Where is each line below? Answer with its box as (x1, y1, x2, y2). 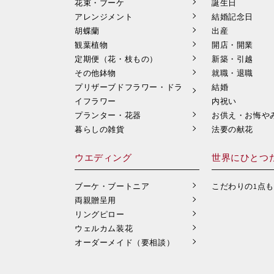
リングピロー (75, 209, 125, 220)
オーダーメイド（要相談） (75, 237, 175, 248)
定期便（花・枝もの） (75, 54, 158, 64)
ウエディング (75, 152, 132, 163)
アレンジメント (75, 12, 133, 22)
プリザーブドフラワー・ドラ (75, 82, 183, 92)
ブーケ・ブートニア (75, 181, 150, 191)
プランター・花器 (75, 110, 141, 120)
